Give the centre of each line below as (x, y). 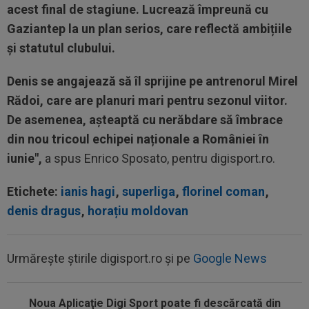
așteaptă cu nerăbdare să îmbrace (185, 120)
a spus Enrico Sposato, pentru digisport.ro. (160, 158)
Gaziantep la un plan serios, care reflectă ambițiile (149, 29)
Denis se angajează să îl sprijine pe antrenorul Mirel (152, 81)
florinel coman (223, 191)
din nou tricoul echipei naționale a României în (138, 139)
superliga (149, 191)
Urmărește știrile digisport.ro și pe (100, 258)
